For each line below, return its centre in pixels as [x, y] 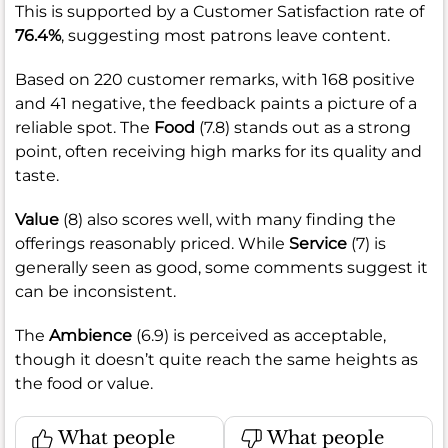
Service [318, 243]
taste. [37, 175]
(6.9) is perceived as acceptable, [259, 335]
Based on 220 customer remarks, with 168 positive [215, 79]
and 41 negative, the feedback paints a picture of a [216, 103]
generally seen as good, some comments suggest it [221, 267]
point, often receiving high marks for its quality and [218, 151]
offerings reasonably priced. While [152, 243]
